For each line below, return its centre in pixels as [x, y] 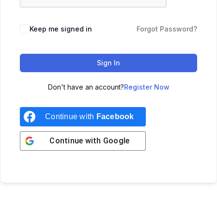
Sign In [108, 62]
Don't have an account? [86, 87]
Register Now [147, 87]
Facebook [115, 116]
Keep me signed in [61, 29]
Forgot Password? [167, 29]
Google [116, 140]
